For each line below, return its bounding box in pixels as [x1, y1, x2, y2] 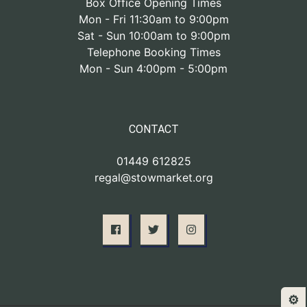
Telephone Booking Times [86, 45, 221, 59]
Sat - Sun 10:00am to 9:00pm [77, 28, 230, 42]
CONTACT [128, 122, 179, 136]
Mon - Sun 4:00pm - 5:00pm [79, 61, 228, 75]
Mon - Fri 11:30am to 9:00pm [78, 12, 229, 26]
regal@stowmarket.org [94, 170, 213, 184]
